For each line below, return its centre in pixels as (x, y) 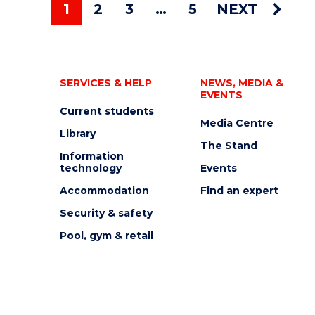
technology (90, 168)
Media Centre (237, 123)
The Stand (229, 146)
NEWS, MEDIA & (242, 83)
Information (91, 156)
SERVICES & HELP (105, 83)
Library (77, 134)
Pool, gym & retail (106, 236)
